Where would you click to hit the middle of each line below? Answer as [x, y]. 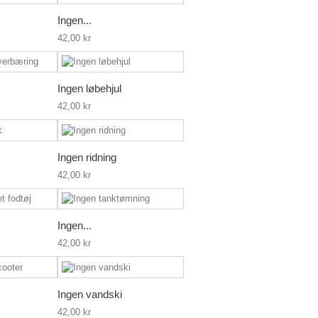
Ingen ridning [87, 157]
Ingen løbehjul [89, 89]
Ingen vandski [90, 294]
